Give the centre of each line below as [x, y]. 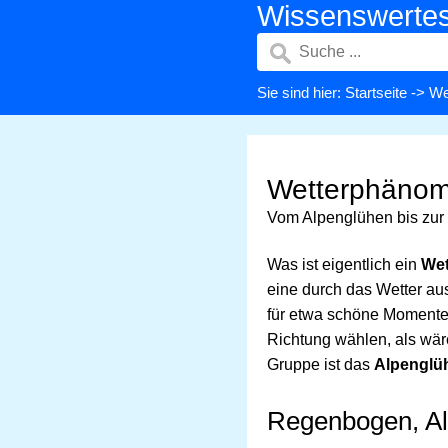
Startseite [376, 92]
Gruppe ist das [320, 364]
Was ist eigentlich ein [344, 264]
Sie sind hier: [301, 92]
